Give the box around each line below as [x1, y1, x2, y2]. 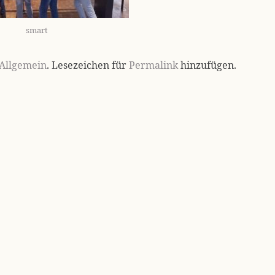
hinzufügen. [178, 58, 236, 72]
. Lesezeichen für [47, 58, 129, 72]
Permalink [129, 58, 178, 72]
